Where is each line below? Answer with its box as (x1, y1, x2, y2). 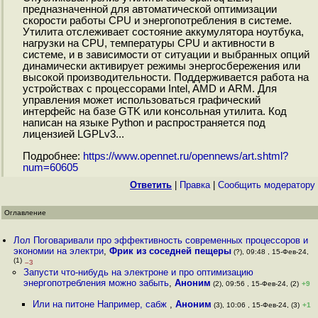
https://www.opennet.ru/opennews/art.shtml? (82, 150, 288, 163)
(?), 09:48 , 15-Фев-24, (231, 248, 309, 256)
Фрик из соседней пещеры (109, 246, 232, 256)
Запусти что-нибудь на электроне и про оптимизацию (23, 267, 253, 278)
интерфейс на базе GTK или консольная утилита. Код (22, 106, 287, 118)
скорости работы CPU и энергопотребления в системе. (22, 15, 292, 27)
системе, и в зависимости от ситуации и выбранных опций (22, 49, 309, 61)
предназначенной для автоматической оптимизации (22, 4, 277, 16)
